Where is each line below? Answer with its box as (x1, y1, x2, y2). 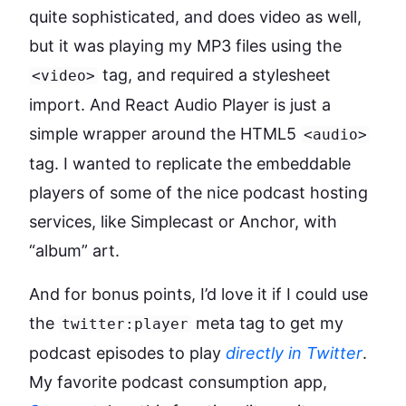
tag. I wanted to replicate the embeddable (29, 153, 351, 173)
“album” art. (29, 240, 120, 260)
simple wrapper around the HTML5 (29, 123, 301, 143)
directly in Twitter (226, 343, 362, 362)
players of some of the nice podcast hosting (29, 182, 368, 202)
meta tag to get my (191, 313, 344, 333)
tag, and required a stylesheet (98, 64, 332, 84)
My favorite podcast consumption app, (29, 372, 327, 391)
